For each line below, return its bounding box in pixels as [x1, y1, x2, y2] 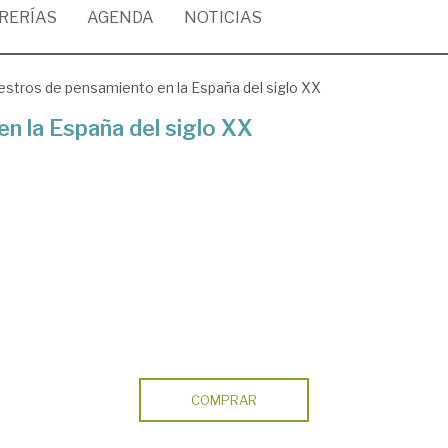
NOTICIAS [184, 8, 262, 27]
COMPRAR [190, 392, 257, 408]
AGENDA [87, 8, 154, 27]
